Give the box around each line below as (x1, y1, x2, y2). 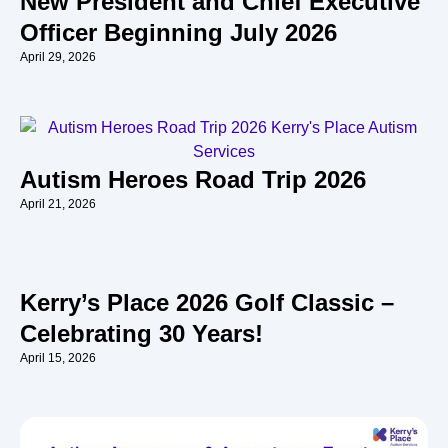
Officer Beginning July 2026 (20, 19, 337, 47)
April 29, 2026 (20, 50, 96, 65)
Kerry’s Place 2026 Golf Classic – (20, 289, 394, 317)
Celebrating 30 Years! (20, 320, 263, 348)
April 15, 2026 (20, 351, 96, 366)
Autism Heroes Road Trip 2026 (20, 166, 366, 194)
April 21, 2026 (20, 197, 96, 212)
